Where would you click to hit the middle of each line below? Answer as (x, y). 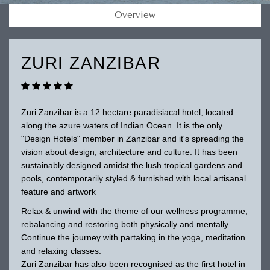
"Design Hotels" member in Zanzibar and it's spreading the (132, 138)
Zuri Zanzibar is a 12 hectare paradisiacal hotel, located (127, 112)
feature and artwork (58, 191)
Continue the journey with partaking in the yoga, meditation (133, 237)
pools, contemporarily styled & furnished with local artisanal (133, 178)
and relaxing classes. (61, 250)
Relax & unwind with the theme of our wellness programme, (134, 211)
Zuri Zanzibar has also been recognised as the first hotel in (133, 264)
